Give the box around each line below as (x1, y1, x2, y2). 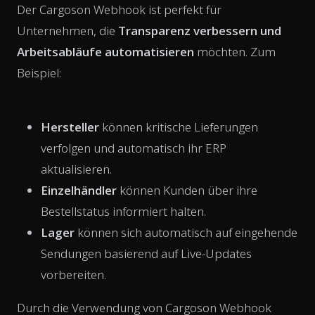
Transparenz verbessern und (118, 22, 281, 39)
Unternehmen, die (17, 22, 118, 39)
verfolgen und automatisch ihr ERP (41, 139, 226, 156)
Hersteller (41, 118, 99, 135)
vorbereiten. (41, 266, 106, 283)
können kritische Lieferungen (99, 118, 258, 135)
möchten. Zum (194, 43, 276, 60)
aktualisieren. (41, 160, 112, 177)
